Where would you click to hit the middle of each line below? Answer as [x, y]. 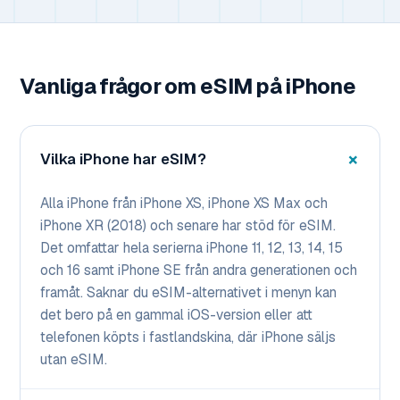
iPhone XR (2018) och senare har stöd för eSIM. [188, 226]
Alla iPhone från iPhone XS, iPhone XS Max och [184, 204]
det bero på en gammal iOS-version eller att [176, 315]
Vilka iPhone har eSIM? [123, 158]
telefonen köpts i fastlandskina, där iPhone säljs [188, 337]
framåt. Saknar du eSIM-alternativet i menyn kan [188, 293]
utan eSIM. [74, 360]
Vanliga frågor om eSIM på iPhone [187, 87]
